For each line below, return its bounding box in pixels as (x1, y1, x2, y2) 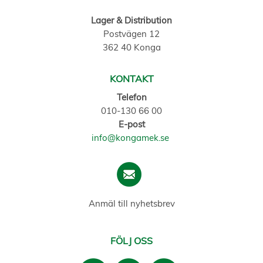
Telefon (116, 92, 147, 103)
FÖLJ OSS (110, 235, 153, 247)
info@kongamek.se (92, 132, 169, 143)
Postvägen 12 (103, 28, 160, 39)
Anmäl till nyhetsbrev (88, 198, 175, 209)
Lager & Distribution (91, 15, 172, 26)
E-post (118, 119, 145, 130)
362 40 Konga (102, 42, 161, 53)
